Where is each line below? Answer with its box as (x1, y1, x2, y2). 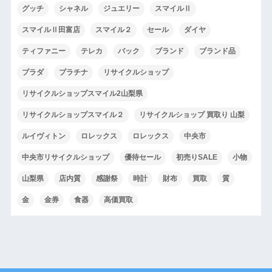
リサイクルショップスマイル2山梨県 (21, 89, 143, 98)
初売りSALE (175, 152, 217, 161)
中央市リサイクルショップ (21, 152, 109, 161)
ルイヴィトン (21, 131, 66, 140)
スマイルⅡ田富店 (21, 25, 80, 34)
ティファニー (21, 46, 66, 55)
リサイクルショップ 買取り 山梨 (138, 110, 245, 119)
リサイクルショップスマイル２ (21, 110, 124, 119)
